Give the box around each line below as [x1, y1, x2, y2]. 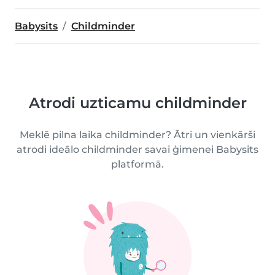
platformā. [111, 158, 164, 170]
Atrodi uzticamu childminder [28, 94, 247, 112]
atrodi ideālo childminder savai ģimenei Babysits [17, 144, 258, 155]
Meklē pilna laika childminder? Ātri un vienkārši [20, 129, 255, 141]
